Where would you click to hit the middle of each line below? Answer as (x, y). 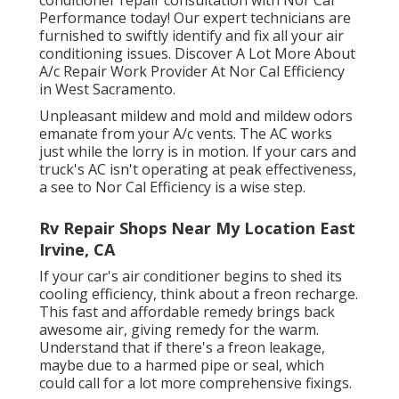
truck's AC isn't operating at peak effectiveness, (198, 170)
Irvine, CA (77, 250)
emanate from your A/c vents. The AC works (186, 134)
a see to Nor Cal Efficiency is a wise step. (172, 187)
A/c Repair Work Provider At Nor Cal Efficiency (192, 72)
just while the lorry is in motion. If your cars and (198, 152)
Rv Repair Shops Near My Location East (197, 228)
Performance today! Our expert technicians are (195, 18)
